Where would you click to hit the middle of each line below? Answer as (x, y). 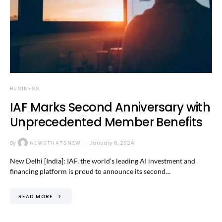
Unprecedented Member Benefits (106, 122)
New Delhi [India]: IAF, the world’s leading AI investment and (103, 161)
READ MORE (36, 196)
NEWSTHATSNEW (55, 143)
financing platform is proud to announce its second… (90, 171)
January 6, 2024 (112, 143)
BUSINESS (25, 88)
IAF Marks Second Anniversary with (110, 107)
